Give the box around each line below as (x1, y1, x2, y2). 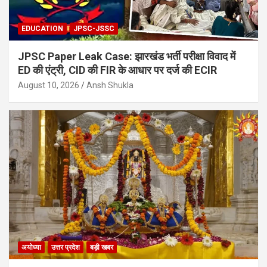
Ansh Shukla (86, 80, 133, 90)
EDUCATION (21, 24, 63, 33)
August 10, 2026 (18, 80, 79, 90)
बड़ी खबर (90, 243, 113, 252)
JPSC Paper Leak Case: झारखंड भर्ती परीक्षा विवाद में (18, 49, 235, 63)
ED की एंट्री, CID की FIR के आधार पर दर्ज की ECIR (18, 63, 217, 76)
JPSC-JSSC (73, 24, 114, 33)
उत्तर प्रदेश (51, 243, 80, 252)
